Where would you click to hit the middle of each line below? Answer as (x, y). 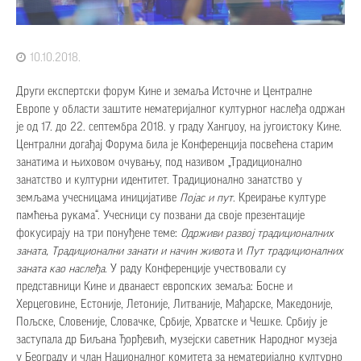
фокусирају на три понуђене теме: (98, 234)
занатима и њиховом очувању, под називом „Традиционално (159, 163)
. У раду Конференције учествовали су (195, 269)
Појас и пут (206, 198)
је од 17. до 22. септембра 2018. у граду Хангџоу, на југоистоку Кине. (179, 127)
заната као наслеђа (60, 269)
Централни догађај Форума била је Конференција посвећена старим (175, 145)
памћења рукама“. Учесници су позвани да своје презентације (160, 216)
